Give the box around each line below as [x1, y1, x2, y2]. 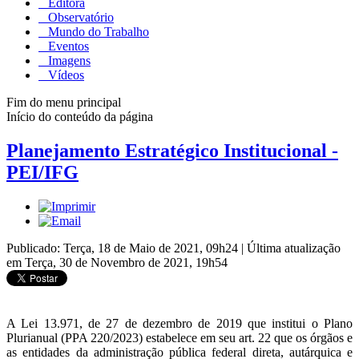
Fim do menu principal [6, 95, 121, 109]
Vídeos [45, 67, 84, 82]
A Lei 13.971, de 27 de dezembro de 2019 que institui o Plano [6, 316, 353, 330]
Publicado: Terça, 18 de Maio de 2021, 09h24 [6, 240, 241, 255]
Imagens [45, 53, 91, 67]
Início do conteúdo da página [6, 109, 153, 123]
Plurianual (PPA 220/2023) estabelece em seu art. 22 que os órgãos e [6, 330, 353, 345]
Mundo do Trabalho [45, 24, 149, 38]
